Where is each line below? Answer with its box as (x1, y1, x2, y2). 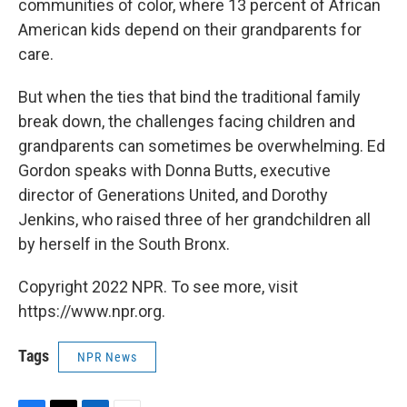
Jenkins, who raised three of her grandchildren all (18, 210, 371, 229)
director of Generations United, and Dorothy (18, 185, 328, 204)
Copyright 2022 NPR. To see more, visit (18, 277, 298, 296)
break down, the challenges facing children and (18, 112, 355, 131)
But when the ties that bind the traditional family (18, 87, 361, 106)
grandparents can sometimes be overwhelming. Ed (18, 136, 385, 155)
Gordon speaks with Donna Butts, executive (18, 161, 331, 180)
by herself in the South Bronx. (18, 234, 230, 253)
